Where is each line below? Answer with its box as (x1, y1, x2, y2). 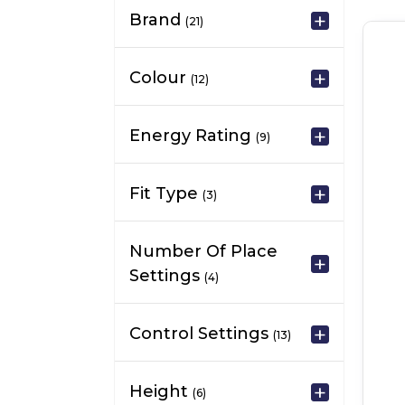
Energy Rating (129, 126, 256, 146)
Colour (129, 68, 191, 88)
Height (129, 381, 193, 401)
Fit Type (129, 184, 202, 203)
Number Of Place (129, 241, 278, 261)
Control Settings (129, 324, 273, 344)
